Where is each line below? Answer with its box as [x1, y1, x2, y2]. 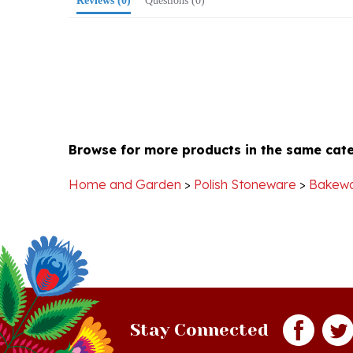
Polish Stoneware [194, 154, 296, 169]
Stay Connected [130, 297, 269, 317]
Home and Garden [69, 154, 181, 169]
